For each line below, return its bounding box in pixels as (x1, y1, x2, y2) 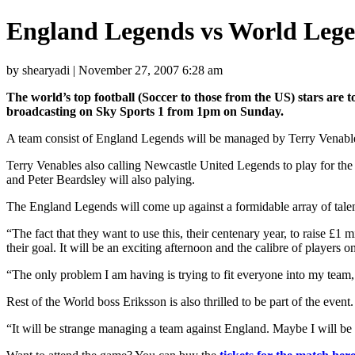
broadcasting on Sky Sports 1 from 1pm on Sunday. (6, 104, 284, 118)
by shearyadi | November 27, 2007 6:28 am (6, 63, 223, 77)
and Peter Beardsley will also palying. (6, 172, 195, 186)
